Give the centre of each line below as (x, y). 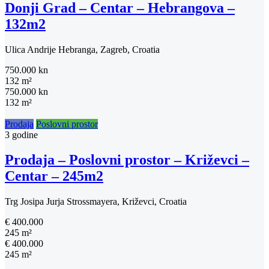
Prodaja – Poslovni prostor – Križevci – (127, 160)
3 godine (21, 134)
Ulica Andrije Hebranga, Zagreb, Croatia (82, 49)
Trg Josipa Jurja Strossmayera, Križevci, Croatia (96, 202)
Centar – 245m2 (54, 176)
